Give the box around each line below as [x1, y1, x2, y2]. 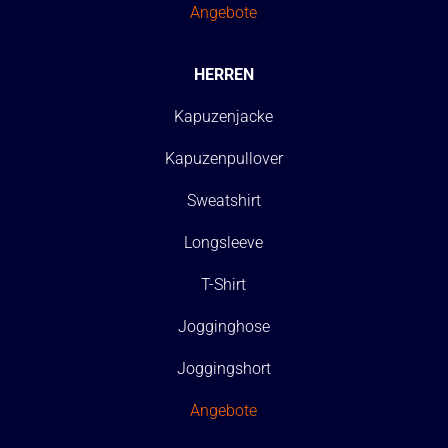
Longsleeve [184, 232, 264, 252]
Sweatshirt [186, 190, 261, 210]
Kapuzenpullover [164, 148, 283, 168]
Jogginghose [177, 316, 270, 336]
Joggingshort [176, 358, 271, 378]
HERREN [193, 64, 254, 84]
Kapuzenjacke [174, 106, 274, 126]
